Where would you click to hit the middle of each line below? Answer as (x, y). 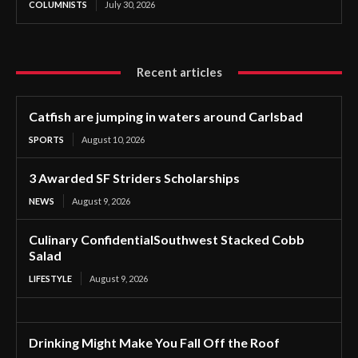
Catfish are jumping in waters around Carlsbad (166, 116)
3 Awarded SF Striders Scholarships (134, 178)
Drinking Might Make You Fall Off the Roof (154, 342)
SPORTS (46, 139)
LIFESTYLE (50, 278)
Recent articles (179, 72)
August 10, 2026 (113, 139)
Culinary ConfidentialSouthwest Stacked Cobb (167, 239)
